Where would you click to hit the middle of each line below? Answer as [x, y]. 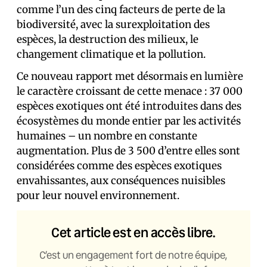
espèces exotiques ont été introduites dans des [129, 106]
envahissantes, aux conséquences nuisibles [121, 181]
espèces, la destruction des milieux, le [108, 39]
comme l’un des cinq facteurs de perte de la [121, 10]
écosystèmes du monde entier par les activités [129, 121]
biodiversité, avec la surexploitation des [113, 24]
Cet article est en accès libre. [133, 232]
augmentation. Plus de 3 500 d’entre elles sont [128, 151]
